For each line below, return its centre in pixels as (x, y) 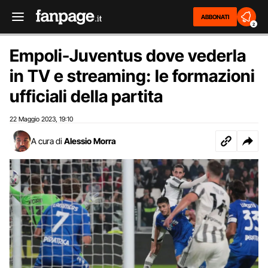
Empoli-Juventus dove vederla (128, 56)
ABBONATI (215, 17)
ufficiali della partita (86, 96)
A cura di (47, 141)
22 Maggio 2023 (33, 119)
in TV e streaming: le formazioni (132, 76)
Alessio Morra (90, 141)
